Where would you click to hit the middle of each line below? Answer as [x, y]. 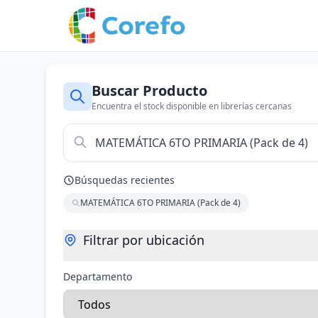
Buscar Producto [149, 91]
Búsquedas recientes [125, 180]
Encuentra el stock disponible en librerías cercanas [192, 106]
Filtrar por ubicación [144, 240]
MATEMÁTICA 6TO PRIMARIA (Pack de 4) [160, 203]
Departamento [98, 276]
